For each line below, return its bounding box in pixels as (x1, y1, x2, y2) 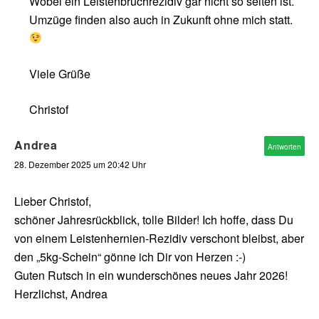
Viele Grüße (29, 65, 90, 82)
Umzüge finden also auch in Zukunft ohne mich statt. (29, 11, 293, 28)
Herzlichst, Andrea (14, 285, 108, 302)
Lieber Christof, (14, 192, 91, 209)
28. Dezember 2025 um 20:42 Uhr (14, 157, 146, 170)
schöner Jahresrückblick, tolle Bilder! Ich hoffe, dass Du (14, 211, 293, 228)
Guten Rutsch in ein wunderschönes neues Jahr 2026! (14, 266, 288, 283)
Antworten (268, 141, 301, 152)
